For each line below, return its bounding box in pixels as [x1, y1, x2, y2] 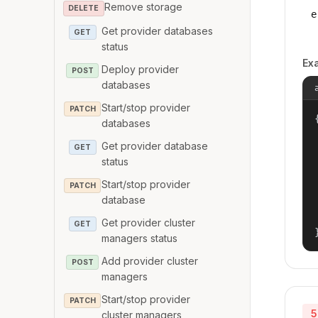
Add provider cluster [102, 254, 199, 267]
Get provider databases [102, 24, 214, 37]
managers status [102, 231, 178, 244]
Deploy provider [102, 62, 180, 75]
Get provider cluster [102, 216, 196, 229]
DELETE [68, 4, 99, 13]
